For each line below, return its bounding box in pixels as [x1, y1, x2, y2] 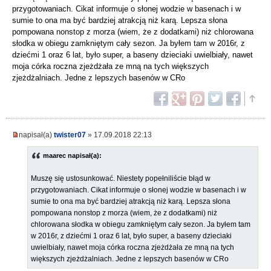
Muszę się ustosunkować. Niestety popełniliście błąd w [31, 174, 211, 183]
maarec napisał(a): [43, 152, 102, 160]
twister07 [54, 131, 86, 139]
